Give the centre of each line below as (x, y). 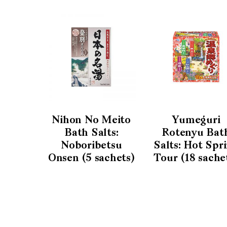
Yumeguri (196, 121)
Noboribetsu (91, 146)
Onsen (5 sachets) (91, 159)
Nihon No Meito (91, 121)
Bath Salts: (91, 134)
